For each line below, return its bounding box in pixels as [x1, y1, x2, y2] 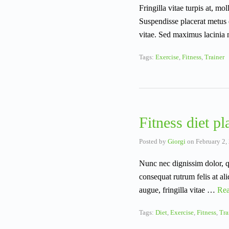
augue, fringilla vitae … [139, 186, 217, 195]
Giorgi [168, 138, 186, 146]
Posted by [139, 138, 168, 146]
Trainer [204, 53, 224, 61]
